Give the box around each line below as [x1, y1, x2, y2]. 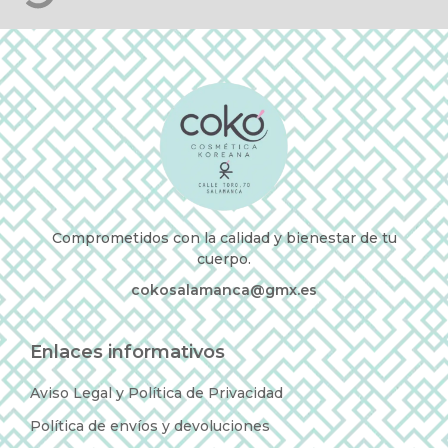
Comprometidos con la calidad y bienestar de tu [51, 229, 397, 248]
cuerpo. [197, 250, 251, 269]
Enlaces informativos [30, 341, 225, 364]
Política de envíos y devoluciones [30, 417, 270, 436]
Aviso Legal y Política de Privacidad [30, 384, 283, 403]
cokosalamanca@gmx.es [131, 281, 317, 300]
